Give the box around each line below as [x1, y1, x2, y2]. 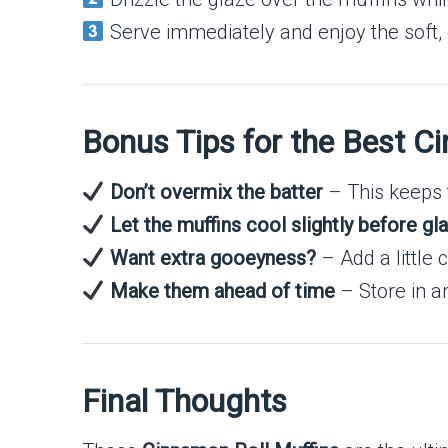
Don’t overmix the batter [109, 180, 323, 204]
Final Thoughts [82, 382, 287, 420]
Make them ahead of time [109, 279, 335, 303]
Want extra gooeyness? [109, 246, 316, 270]
